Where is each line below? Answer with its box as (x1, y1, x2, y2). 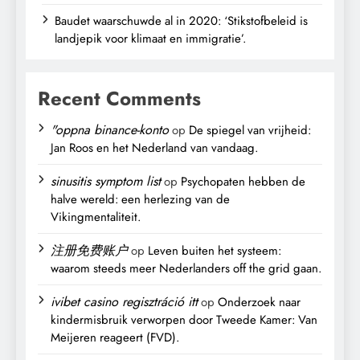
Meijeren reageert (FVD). (51, 328, 179, 346)
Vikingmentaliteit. (51, 207, 141, 226)
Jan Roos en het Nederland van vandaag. (51, 138, 258, 157)
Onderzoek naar (218, 292, 301, 311)
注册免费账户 (51, 240, 128, 260)
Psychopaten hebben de (181, 172, 305, 190)
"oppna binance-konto (51, 120, 169, 139)
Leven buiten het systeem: (148, 241, 281, 260)
